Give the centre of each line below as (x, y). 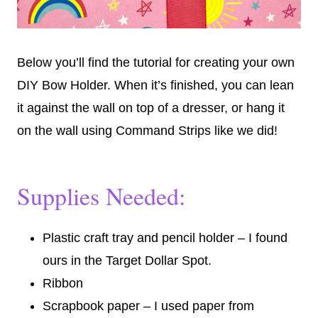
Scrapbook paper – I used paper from (148, 306)
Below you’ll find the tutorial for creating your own (156, 63)
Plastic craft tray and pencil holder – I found (165, 238)
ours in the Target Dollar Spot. (127, 261)
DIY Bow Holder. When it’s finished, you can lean (155, 86)
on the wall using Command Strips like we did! (147, 131)
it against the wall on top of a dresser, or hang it (151, 108)
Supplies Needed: (101, 196)
